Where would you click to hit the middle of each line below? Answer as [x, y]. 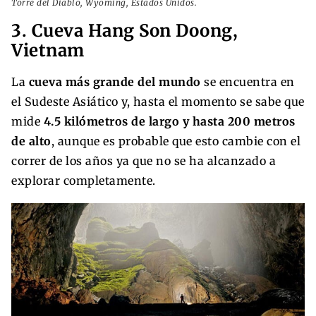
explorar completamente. [84, 180]
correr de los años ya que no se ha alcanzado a [144, 160]
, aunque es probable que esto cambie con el [176, 141]
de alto [31, 141]
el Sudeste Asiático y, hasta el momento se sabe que [158, 101]
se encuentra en [248, 81]
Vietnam [48, 50]
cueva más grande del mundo [113, 81]
